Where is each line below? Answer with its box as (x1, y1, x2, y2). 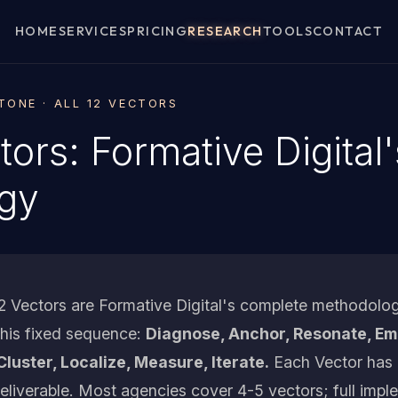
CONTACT (313, 23, 384, 39)
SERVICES (58, 23, 128, 39)
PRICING (127, 23, 188, 39)
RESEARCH (187, 23, 263, 39)
